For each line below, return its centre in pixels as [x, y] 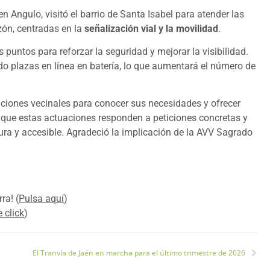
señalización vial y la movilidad [151, 28]
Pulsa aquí [41, 198]
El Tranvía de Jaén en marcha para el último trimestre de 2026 [139, 253]
